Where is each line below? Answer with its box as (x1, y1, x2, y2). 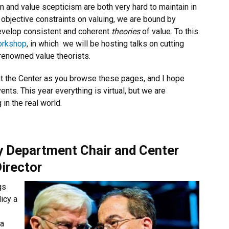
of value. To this (140, 27, 198, 36)
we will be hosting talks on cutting (63, 39, 184, 49)
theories (111, 27, 140, 36)
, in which (27, 39, 59, 49)
